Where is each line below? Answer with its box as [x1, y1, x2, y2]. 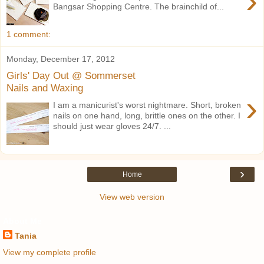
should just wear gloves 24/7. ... [53, 121, 171, 131]
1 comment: [6, 29, 51, 39]
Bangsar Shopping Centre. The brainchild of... [53, 1, 225, 11]
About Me [3, 216, 42, 226]
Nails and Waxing [6, 82, 83, 94]
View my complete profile [3, 247, 96, 257]
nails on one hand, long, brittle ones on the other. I [53, 110, 241, 120]
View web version [100, 192, 164, 202]
